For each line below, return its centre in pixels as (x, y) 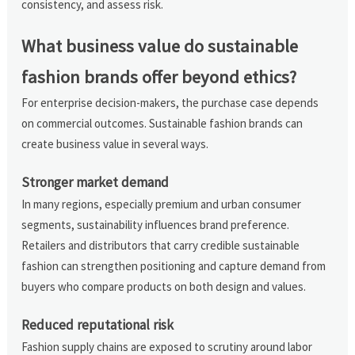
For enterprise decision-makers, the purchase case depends (170, 102)
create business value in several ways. (115, 143)
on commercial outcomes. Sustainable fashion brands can (162, 123)
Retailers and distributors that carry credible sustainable (161, 245)
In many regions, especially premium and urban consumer (162, 204)
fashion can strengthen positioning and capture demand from (174, 265)
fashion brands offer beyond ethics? (159, 76)
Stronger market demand (95, 182)
